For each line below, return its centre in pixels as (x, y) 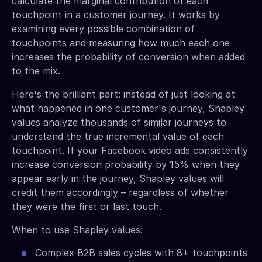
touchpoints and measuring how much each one (121, 42)
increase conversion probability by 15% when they (126, 164)
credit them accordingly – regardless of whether (120, 192)
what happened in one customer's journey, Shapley (128, 108)
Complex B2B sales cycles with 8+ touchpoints (141, 252)
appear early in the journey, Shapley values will (118, 178)
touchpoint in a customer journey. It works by (116, 14)
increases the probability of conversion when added (128, 56)
